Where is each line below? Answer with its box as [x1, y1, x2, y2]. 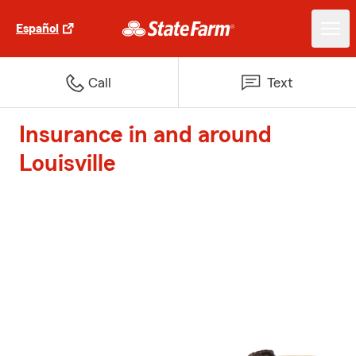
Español [16, 22, 59, 35]
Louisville [19, 152, 116, 176]
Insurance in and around [19, 123, 272, 147]
